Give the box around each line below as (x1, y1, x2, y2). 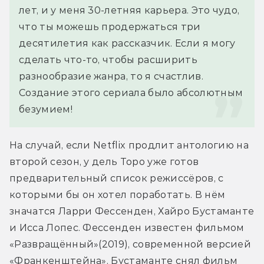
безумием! (19, 103, 72, 115)
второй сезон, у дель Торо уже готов (9, 156, 199, 167)
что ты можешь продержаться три (19, 21, 201, 32)
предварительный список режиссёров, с (9, 172, 224, 184)
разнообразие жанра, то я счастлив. (19, 70, 203, 82)
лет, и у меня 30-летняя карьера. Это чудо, (19, 4, 240, 16)
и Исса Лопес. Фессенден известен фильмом (9, 222, 245, 233)
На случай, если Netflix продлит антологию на (9, 139, 249, 151)
